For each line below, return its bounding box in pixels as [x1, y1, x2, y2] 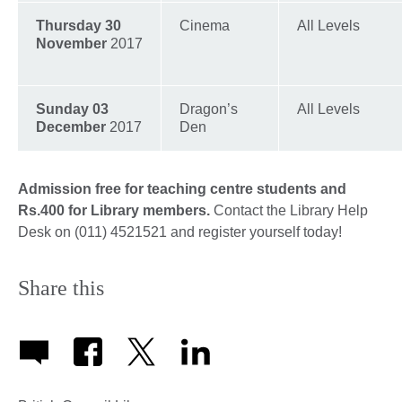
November [36, 35, 107, 51]
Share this [18, 275, 104, 300]
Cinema [179, 17, 230, 33]
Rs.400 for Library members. [18, 202, 214, 218]
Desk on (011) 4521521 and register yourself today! [18, 223, 342, 240]
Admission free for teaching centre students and [18, 180, 346, 197]
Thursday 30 [36, 17, 121, 33]
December [36, 118, 106, 135]
